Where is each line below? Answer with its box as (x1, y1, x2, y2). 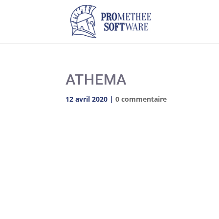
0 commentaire (115, 94, 167, 104)
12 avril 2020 (66, 94, 108, 104)
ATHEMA (66, 71, 127, 88)
